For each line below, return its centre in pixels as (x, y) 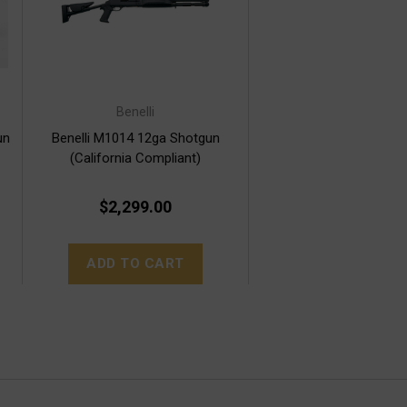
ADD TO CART (135, 264)
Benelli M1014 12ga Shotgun (135, 139)
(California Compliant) (135, 159)
